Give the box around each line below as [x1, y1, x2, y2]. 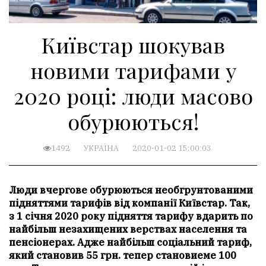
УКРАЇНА [83, 143, 119, 153]
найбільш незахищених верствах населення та [9, 223, 247, 235]
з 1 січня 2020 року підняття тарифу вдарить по [9, 210, 253, 222]
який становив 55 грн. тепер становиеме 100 [9, 249, 236, 261]
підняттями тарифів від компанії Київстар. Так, [9, 197, 250, 209]
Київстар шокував [41, 30, 225, 59]
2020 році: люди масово [13, 81, 253, 110]
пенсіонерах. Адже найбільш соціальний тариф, [9, 236, 252, 248]
